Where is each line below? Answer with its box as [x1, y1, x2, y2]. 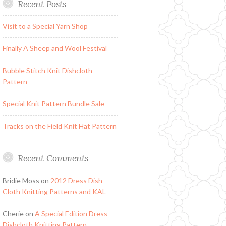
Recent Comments [17, 152, 88, 164]
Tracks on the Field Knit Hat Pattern [2, 122, 117, 131]
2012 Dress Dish [50, 176, 102, 185]
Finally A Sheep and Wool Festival [2, 44, 107, 53]
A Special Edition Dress [34, 209, 107, 218]
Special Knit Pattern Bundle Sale [2, 99, 104, 108]
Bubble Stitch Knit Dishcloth [2, 66, 92, 75]
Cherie [2, 209, 24, 218]
